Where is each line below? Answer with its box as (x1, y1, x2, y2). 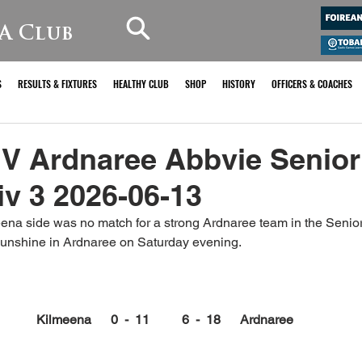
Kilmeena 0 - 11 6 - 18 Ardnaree (36, 312, 293, 327)
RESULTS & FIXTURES (18, 77, 97, 90)
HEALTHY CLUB (113, 77, 169, 90)
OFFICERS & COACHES (271, 77, 352, 90)
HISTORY (222, 77, 255, 90)
